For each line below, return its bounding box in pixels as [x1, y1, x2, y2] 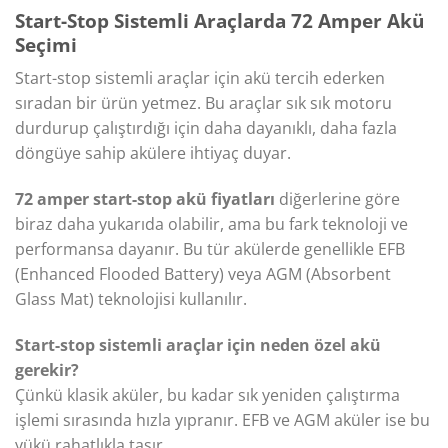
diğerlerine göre [275, 188, 400, 211]
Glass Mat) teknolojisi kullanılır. [15, 288, 247, 311]
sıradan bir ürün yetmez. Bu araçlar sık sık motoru [15, 92, 392, 115]
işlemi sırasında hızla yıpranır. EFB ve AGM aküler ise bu [15, 408, 430, 431]
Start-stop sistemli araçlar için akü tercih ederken [15, 67, 385, 90]
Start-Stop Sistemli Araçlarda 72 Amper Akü [15, 6, 424, 34]
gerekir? [15, 358, 79, 381]
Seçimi [15, 30, 77, 58]
